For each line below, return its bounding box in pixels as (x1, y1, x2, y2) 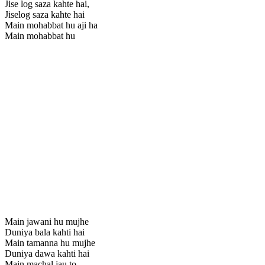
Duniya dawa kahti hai (5, 248, 89, 258)
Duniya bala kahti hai (5, 227, 85, 237)
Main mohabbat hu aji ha (5, 20, 98, 30)
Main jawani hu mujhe (5, 216, 89, 227)
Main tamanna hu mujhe (5, 237, 95, 248)
